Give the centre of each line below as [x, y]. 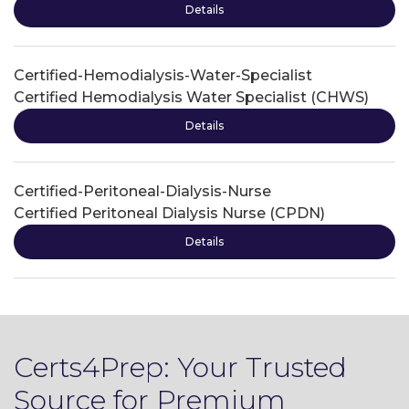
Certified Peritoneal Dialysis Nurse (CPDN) [169, 213]
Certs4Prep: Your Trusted [180, 367]
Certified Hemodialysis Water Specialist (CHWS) [191, 97]
